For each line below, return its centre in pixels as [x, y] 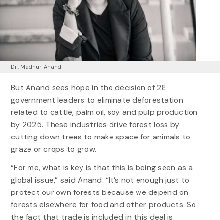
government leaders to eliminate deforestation [97, 100]
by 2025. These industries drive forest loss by [95, 125]
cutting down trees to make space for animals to [100, 137]
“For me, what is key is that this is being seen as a [102, 168]
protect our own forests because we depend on [99, 192]
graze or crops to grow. [54, 149]
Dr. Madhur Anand [36, 67]
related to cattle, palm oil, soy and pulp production [104, 112]
